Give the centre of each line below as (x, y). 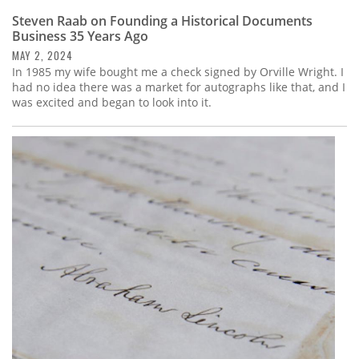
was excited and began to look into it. (112, 103)
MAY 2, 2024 (42, 56)
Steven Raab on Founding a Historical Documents (162, 21)
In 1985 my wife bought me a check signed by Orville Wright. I (178, 72)
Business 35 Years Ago (80, 36)
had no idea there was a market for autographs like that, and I (179, 87)
